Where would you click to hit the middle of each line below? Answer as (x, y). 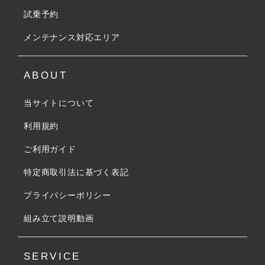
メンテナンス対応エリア (72, 37)
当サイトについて (59, 103)
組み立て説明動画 (59, 218)
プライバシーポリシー (67, 195)
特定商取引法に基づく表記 (76, 172)
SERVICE (52, 256)
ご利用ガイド (50, 149)
